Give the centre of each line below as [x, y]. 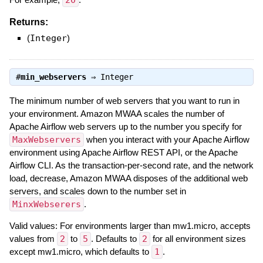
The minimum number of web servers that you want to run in [124, 101]
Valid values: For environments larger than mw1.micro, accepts [130, 226]
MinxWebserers [46, 205]
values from [33, 239]
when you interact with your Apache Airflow [166, 140]
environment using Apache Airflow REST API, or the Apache [123, 153]
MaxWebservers [46, 140]
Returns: [28, 22]
